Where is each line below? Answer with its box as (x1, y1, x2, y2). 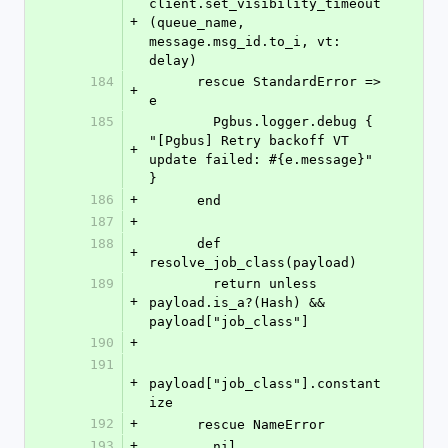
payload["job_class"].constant (149, 376, 381, 391)
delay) (149, 53, 197, 68)
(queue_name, (149, 15, 245, 30)
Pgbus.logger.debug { (149, 114, 213, 129)
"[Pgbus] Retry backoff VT (149, 133, 349, 148)
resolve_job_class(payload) (149, 255, 357, 270)
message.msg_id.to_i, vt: (149, 34, 341, 49)
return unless (149, 276, 213, 291)
